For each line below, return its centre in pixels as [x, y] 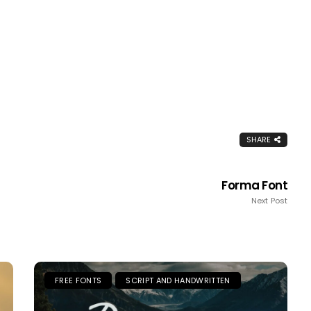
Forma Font [255, 186]
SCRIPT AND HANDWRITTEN [178, 281]
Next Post [270, 201]
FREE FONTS [78, 281]
